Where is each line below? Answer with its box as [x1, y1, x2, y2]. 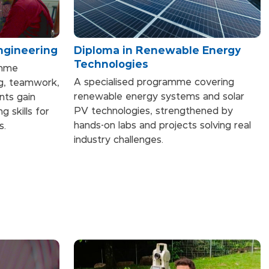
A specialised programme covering [74, 77, 234, 87]
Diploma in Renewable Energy [74, 44, 241, 56]
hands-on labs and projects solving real [74, 121, 251, 130]
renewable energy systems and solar [74, 92, 244, 101]
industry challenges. [74, 135, 163, 145]
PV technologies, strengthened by [74, 106, 233, 116]
